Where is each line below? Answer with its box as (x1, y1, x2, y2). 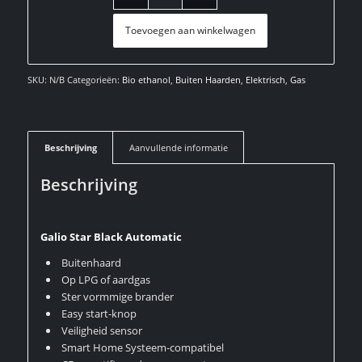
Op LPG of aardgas (61, 272, 150, 288)
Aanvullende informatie (128, 141, 228, 154)
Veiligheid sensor (61, 323, 142, 339)
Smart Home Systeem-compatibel (61, 340, 224, 356)
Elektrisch (245, 73, 285, 86)
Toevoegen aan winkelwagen (124, 23, 255, 37)
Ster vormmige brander (61, 289, 174, 305)
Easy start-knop (61, 306, 137, 322)
